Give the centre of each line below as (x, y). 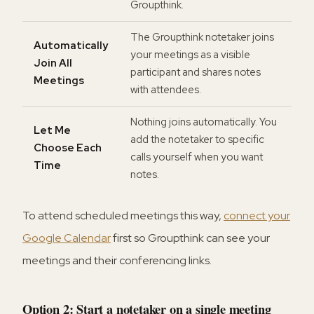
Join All (53, 63)
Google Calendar (67, 238)
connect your (257, 216)
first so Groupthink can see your (190, 238)
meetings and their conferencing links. (117, 261)
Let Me (52, 131)
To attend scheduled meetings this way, (123, 216)
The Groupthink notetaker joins (202, 37)
